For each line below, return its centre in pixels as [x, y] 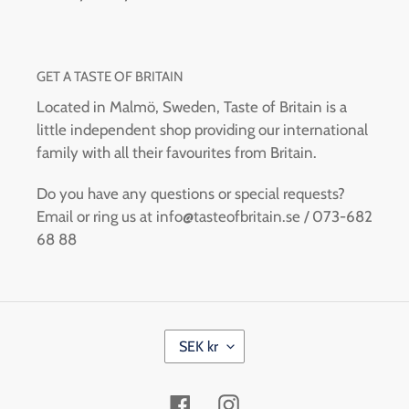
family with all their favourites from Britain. [177, 153]
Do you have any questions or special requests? [191, 193]
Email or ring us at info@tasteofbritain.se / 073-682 [204, 216]
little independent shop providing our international [202, 130]
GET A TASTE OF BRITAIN [110, 76]
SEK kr [199, 346]
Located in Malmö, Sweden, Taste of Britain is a [192, 107]
